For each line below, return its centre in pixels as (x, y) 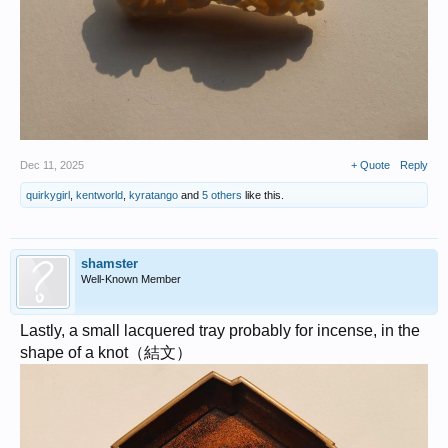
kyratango (153, 195)
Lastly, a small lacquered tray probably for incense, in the (220, 331)
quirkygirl (48, 195)
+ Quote (370, 165)
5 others (222, 195)
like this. (263, 195)
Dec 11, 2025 (52, 165)
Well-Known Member (131, 279)
